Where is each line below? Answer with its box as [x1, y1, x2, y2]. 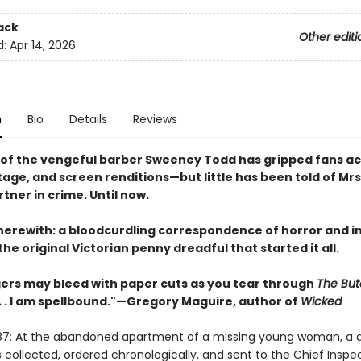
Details [68, 111, 107, 127]
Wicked [300, 293, 342, 309]
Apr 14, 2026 [9, 37, 76, 54]
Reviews [132, 111, 177, 127]
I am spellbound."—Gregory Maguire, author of [6, 293, 301, 309]
